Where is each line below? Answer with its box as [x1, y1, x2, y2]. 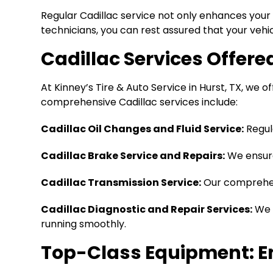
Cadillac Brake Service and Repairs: [41, 148, 225, 163]
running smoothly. [41, 216, 127, 231]
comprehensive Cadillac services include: [41, 94, 238, 109]
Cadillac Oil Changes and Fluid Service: [41, 121, 244, 136]
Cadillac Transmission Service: [41, 175, 202, 190]
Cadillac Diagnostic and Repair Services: [41, 202, 253, 216]
